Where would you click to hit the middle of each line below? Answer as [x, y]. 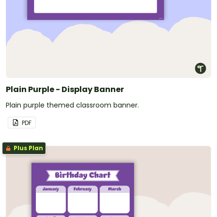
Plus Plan [28, 148]
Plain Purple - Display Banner [65, 89]
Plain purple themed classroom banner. [72, 105]
